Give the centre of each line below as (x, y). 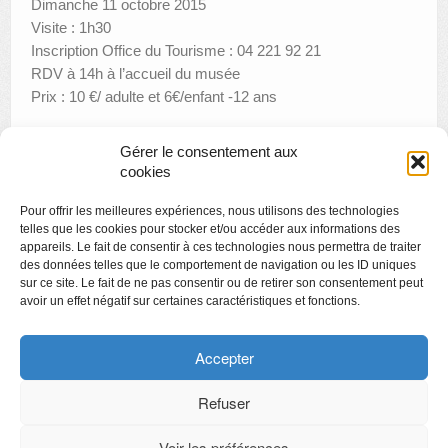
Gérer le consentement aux (209, 151)
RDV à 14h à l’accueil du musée (135, 73)
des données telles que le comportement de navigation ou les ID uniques (218, 265)
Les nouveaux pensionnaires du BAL (159, 179)
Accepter (224, 357)
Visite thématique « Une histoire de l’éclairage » (254, 214)
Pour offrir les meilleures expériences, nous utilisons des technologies (209, 211)
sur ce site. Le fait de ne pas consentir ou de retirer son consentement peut (221, 283)
